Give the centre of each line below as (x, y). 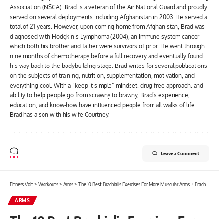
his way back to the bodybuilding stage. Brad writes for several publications (109, 66)
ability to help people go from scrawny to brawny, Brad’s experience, (100, 95)
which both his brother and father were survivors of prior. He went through (107, 46)
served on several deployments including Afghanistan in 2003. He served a (109, 17)
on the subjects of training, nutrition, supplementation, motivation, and (102, 75)
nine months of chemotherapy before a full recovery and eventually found (106, 56)
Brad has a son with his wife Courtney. (60, 114)
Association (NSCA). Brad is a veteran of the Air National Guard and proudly (109, 7)
